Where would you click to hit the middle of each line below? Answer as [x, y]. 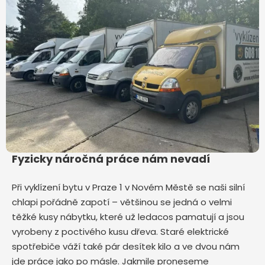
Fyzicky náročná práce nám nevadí [111, 159]
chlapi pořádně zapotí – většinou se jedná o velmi [122, 202]
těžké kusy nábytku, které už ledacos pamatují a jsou [128, 217]
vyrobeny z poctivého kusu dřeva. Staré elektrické [120, 232]
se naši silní [220, 188]
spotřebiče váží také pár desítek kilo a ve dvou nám [126, 247]
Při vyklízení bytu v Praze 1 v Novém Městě [104, 188]
